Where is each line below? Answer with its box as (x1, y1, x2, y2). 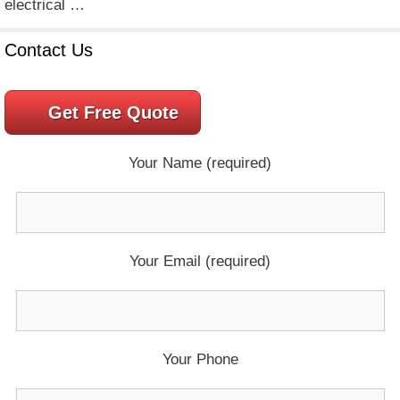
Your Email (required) (129, 252, 271, 270)
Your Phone (162, 350, 238, 368)
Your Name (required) (129, 154, 271, 171)
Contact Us (4, 39, 93, 60)
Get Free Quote (48, 102, 179, 122)
